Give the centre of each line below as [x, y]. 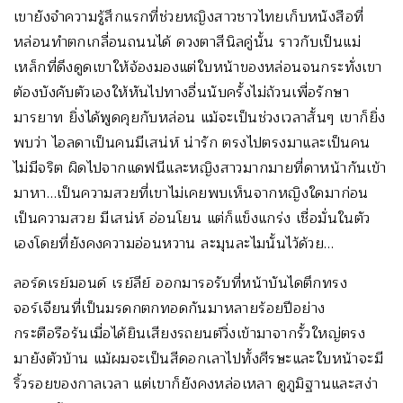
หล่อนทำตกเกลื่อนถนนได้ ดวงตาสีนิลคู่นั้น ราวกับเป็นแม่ [187, 43]
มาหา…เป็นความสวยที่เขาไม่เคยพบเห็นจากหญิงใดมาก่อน [191, 194]
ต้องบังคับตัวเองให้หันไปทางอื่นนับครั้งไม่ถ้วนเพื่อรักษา [181, 93]
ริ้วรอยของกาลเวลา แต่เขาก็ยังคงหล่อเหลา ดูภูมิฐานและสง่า [196, 385]
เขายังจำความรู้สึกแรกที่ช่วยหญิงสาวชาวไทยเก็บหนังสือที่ [189, 18]
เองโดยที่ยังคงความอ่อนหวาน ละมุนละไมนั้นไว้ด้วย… [174, 244]
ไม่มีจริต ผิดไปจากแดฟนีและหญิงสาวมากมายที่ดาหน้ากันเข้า [200, 169]
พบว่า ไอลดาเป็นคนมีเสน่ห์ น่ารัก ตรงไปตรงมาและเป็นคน [192, 143]
